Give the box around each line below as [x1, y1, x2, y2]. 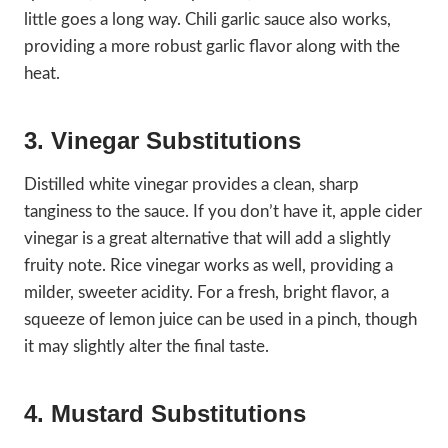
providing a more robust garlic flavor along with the [24, 38, 400, 56]
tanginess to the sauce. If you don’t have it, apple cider [24, 203, 422, 221]
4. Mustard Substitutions [24, 400, 306, 428]
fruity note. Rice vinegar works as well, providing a [24, 257, 393, 275]
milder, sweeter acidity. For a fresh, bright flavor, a [24, 284, 389, 302]
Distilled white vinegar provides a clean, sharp [24, 176, 359, 194]
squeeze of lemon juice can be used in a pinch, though [24, 311, 417, 329]
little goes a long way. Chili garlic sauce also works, [24, 11, 391, 29]
